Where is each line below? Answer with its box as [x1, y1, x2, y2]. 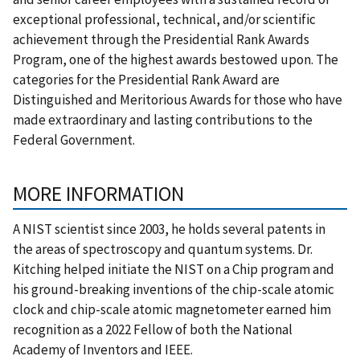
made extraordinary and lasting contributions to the [13, 110, 313, 129]
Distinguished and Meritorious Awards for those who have [13, 90, 342, 108]
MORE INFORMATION [13, 180, 184, 207]
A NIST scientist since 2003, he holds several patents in [13, 219, 325, 238]
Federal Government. [13, 130, 135, 149]
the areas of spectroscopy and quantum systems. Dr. [13, 239, 313, 258]
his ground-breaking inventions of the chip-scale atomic [13, 280, 334, 298]
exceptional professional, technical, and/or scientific [13, 10, 316, 28]
